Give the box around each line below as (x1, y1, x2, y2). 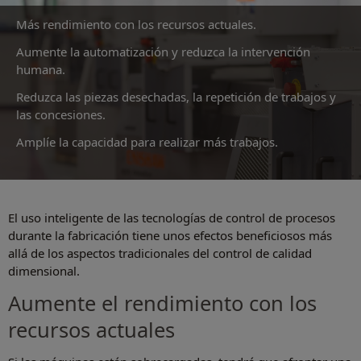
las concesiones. (16, 106, 106, 123)
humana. (16, 61, 65, 78)
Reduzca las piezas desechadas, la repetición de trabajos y (16, 89, 336, 106)
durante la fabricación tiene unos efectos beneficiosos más (8, 227, 332, 244)
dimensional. (8, 263, 80, 280)
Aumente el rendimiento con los (8, 289, 317, 317)
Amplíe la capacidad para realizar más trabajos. (16, 134, 278, 151)
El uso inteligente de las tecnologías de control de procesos (8, 210, 335, 226)
